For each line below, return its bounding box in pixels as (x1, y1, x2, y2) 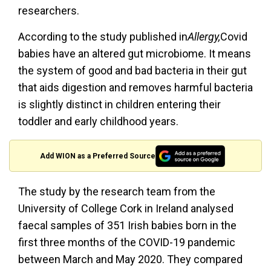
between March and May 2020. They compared (18, 253, 243, 266)
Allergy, (188, 30, 220, 43)
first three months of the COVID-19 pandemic (18, 236, 235, 249)
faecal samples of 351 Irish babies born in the (18, 219, 237, 232)
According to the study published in (18, 30, 188, 43)
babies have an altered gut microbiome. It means (18, 47, 251, 60)
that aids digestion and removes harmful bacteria (18, 81, 253, 94)
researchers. (18, 4, 79, 17)
